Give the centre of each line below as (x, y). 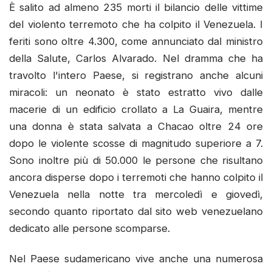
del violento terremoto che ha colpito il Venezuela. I (136, 25)
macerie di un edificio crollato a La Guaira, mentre (136, 110)
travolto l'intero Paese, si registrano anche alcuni (136, 76)
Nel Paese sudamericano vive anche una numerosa (136, 258)
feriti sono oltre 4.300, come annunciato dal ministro (136, 42)
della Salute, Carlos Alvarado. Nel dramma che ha (136, 59)
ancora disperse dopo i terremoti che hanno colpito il (136, 178)
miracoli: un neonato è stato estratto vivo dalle (136, 93)
